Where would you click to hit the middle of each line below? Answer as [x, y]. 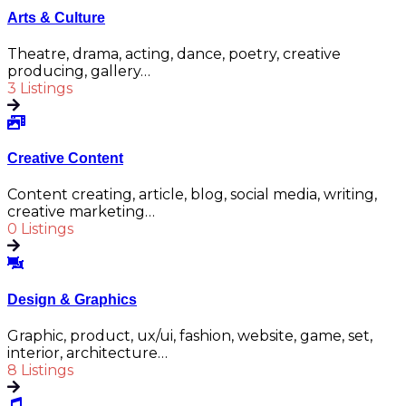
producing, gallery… [79, 71]
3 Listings [40, 88]
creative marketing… [81, 212]
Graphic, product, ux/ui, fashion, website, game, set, [190, 336]
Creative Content [65, 159]
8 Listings [40, 370]
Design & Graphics [72, 299]
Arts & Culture [56, 17]
